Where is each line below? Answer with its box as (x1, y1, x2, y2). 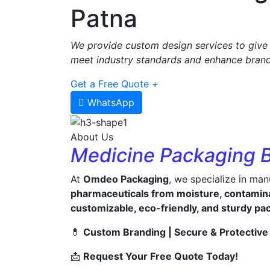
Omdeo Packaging (83, 172, 169, 185)
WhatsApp (87, 96, 134, 109)
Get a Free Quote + (71, 78, 159, 90)
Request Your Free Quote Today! (83, 250, 238, 262)
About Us (71, 130, 113, 143)
